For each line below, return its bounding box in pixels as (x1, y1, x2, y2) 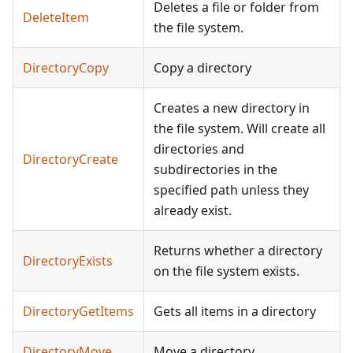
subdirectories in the (154, 161, 277, 179)
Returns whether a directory (154, 242, 322, 260)
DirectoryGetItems (23, 303, 134, 321)
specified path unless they (154, 181, 309, 199)
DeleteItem (23, 9, 89, 27)
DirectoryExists (23, 252, 113, 270)
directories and (154, 140, 244, 158)
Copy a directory (154, 59, 251, 77)
